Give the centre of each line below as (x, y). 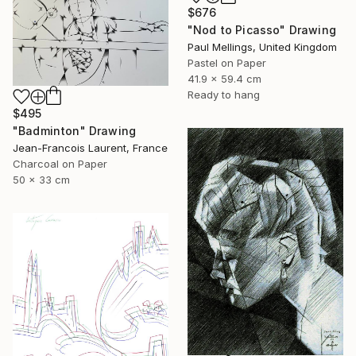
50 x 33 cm (41, 180)
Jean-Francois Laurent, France (90, 148)
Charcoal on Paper (60, 164)
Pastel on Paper (227, 63)
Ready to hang (224, 95)
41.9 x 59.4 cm (224, 79)
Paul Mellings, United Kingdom (262, 47)
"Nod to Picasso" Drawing (262, 30)
